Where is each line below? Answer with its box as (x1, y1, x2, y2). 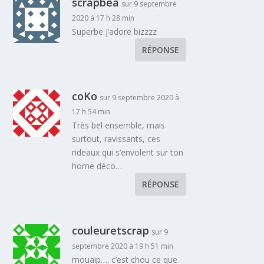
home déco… (72, 160, 123, 171)
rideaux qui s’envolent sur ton (72, 146, 184, 158)
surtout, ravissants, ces (72, 133, 161, 144)
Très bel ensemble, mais (72, 119, 166, 131)
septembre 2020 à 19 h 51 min (72, 240, 174, 251)
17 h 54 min (72, 106, 111, 117)
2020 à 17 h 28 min (72, 12, 135, 23)
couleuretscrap (72, 223, 150, 237)
